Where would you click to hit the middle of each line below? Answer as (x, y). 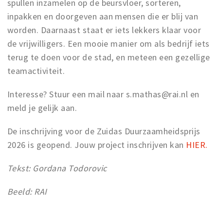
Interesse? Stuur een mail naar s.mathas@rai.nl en (103, 94)
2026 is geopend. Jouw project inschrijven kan (97, 145)
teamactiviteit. (36, 71)
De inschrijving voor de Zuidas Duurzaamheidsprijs (104, 131)
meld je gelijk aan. (42, 108)
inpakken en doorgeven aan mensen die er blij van (103, 16)
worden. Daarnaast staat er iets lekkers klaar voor (104, 30)
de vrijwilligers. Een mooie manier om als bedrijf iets (109, 44)
